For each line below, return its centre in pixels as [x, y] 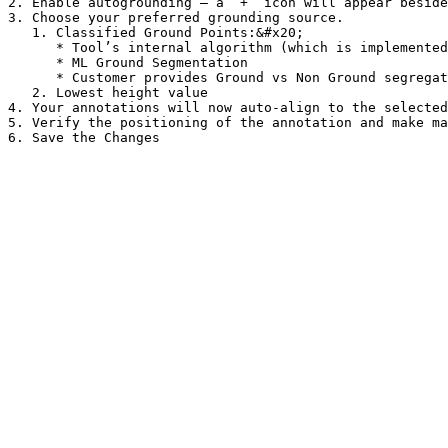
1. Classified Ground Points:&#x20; [20, 32]
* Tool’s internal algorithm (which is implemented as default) [32, 47]
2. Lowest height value [20, 92]
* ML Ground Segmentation [32, 62]
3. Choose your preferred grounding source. [176, 17]
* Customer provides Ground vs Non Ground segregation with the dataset [32, 77]
